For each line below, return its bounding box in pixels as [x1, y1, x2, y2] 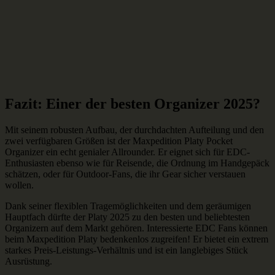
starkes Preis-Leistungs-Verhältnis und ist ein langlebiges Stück [5, 244, 248, 255]
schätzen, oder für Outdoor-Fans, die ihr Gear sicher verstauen [5, 168, 246, 179]
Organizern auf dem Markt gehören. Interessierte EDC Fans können [5, 222, 268, 233]
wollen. [5, 179, 34, 190]
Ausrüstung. [5, 255, 52, 266]
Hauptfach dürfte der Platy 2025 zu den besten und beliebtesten [5, 211, 250, 222]
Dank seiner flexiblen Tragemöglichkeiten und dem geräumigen [5, 200, 251, 211]
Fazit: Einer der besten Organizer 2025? [5, 95, 260, 112]
